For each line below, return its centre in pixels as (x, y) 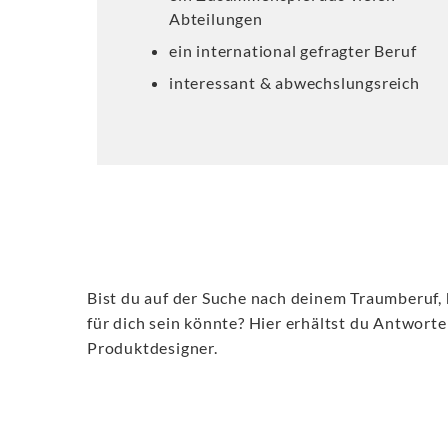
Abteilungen (216, 18)
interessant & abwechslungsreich (294, 82)
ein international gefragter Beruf (293, 50)
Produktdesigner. (152, 347)
